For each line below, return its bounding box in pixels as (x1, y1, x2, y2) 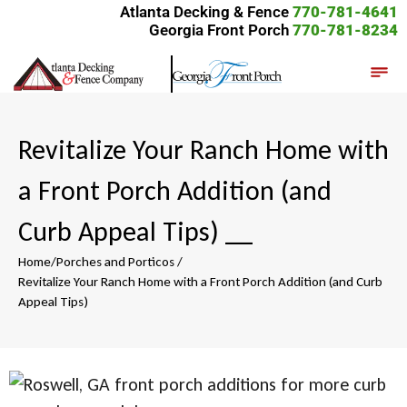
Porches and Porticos (56, 253, 174, 271)
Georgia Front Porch (149, 21, 289, 40)
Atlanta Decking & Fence (120, 3, 293, 21)
